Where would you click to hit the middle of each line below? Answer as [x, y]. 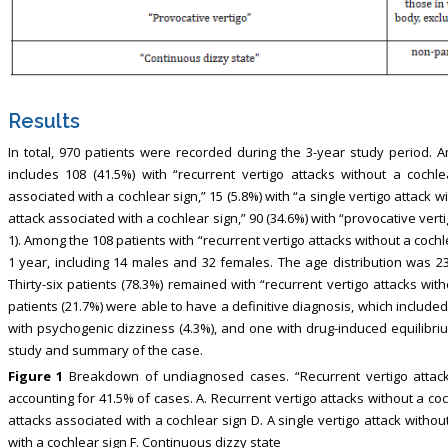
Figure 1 [35, 375]
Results [43, 120]
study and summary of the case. [105, 349]
